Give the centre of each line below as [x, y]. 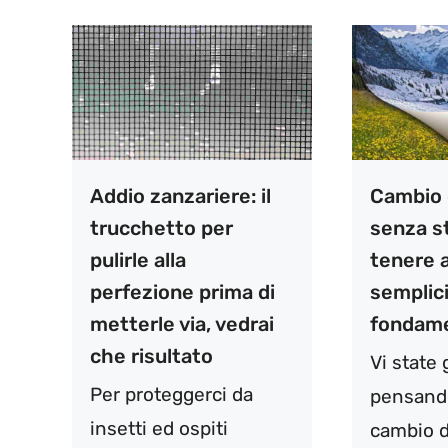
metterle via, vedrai [182, 324]
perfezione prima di [182, 292]
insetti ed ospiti [159, 429]
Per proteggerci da [171, 395]
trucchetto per [161, 228]
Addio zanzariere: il [180, 196]
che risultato [151, 356]
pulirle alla [138, 260]
